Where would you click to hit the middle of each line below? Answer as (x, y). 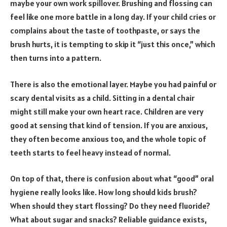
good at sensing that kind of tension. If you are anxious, (109, 125)
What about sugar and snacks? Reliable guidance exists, (108, 220)
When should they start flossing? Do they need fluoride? (110, 206)
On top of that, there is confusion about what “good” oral (112, 179)
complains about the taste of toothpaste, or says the (105, 31)
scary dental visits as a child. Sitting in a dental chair (102, 98)
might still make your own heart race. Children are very (107, 111)
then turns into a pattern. (56, 58)
